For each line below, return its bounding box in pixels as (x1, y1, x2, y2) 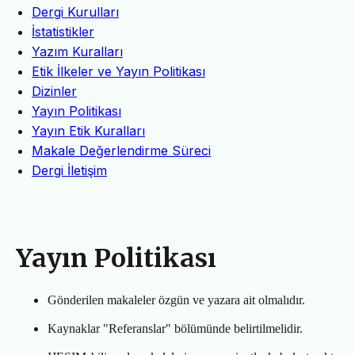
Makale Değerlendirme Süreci (32, 143, 211, 159)
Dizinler (32, 83, 77, 100)
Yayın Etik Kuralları (32, 123, 145, 139)
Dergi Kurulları (32, 4, 119, 21)
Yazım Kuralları (32, 44, 123, 60)
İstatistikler (32, 24, 94, 40)
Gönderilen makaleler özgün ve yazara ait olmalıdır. (48, 293, 305, 307)
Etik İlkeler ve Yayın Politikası (32, 63, 205, 80)
